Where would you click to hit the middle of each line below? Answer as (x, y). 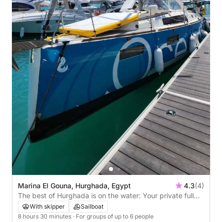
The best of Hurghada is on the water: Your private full (106, 196)
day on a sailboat (46, 206)
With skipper (47, 207)
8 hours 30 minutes (45, 217)
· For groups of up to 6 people (113, 217)
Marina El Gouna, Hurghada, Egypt (74, 186)
